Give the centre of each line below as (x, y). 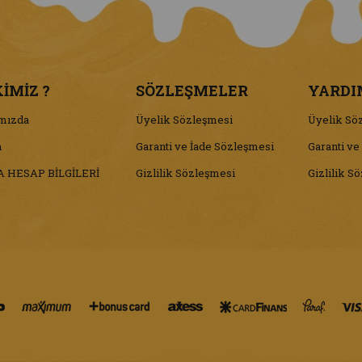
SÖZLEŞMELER (192, 90)
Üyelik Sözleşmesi (185, 119)
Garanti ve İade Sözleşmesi (205, 146)
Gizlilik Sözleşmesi (186, 173)
